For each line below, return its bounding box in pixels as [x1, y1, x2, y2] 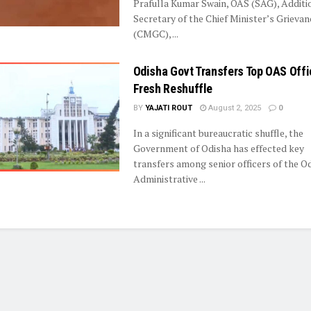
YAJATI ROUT [144, 103, 192, 112]
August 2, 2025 [205, 103, 261, 112]
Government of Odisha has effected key [133, 142, 304, 155]
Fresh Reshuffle [133, 81, 213, 96]
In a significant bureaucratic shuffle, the [133, 126, 303, 140]
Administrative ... [133, 172, 205, 185]
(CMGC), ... [133, 27, 178, 40]
